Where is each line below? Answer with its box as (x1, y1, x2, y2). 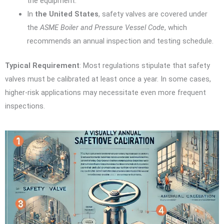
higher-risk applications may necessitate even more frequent (5, 87, 206, 97)
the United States (34, 9, 98, 19)
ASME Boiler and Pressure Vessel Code (39, 23, 164, 32)
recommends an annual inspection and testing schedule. (26, 36, 213, 46)
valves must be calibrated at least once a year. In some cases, (5, 74, 211, 83)
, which (164, 23, 187, 32)
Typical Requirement (5, 60, 79, 70)
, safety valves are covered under (98, 9, 207, 19)
